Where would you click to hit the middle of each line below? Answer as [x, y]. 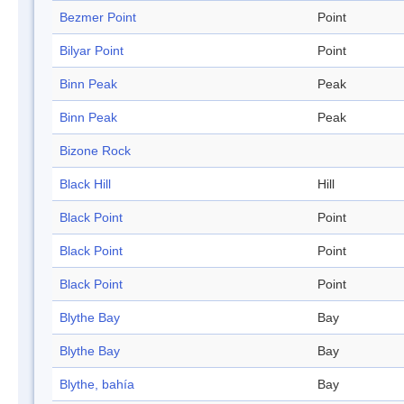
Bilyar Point [92, 51]
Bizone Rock [95, 151]
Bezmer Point [98, 18]
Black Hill [85, 184]
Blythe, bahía [97, 385]
